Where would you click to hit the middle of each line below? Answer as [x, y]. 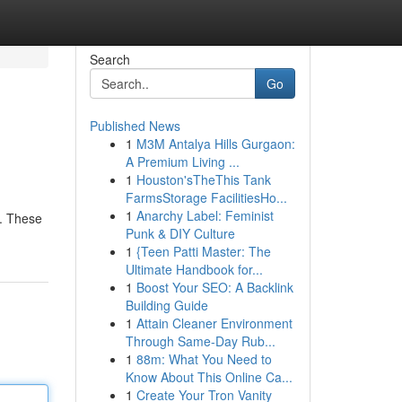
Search [109, 59]
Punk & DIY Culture [180, 233]
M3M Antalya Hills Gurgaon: [215, 144]
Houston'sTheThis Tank [203, 179]
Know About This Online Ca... [209, 377]
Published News [135, 126]
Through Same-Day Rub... [200, 341]
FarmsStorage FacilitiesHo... [206, 197]
